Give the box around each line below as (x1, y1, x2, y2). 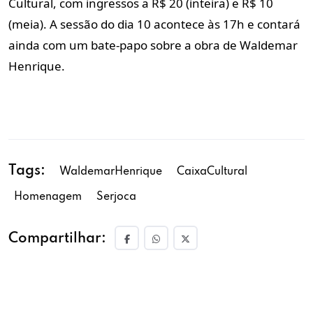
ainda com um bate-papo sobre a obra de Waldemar (8, 36, 298, 53)
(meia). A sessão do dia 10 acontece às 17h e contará (8, 15, 300, 32)
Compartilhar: (8, 231, 106, 246)
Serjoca (96, 191, 136, 203)
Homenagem (14, 191, 82, 203)
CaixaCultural (177, 166, 247, 177)
